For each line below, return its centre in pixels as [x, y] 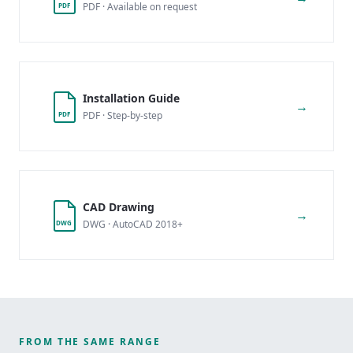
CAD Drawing [119, 206]
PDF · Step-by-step [123, 115]
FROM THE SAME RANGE [90, 341]
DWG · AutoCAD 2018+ [133, 224]
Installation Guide [131, 98]
